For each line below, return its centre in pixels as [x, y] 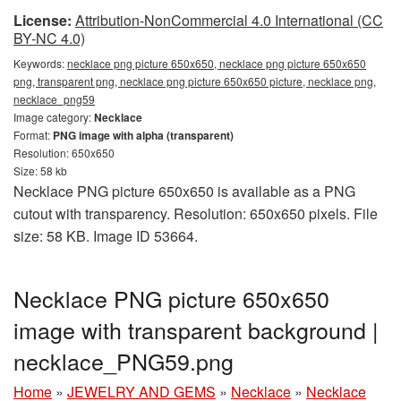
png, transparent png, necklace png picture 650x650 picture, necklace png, [195, 81]
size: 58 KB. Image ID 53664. [106, 236]
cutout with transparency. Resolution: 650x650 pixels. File [196, 213]
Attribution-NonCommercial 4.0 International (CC [229, 20]
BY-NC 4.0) [49, 38]
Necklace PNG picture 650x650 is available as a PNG [184, 191]
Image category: [54, 117]
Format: [33, 135]
